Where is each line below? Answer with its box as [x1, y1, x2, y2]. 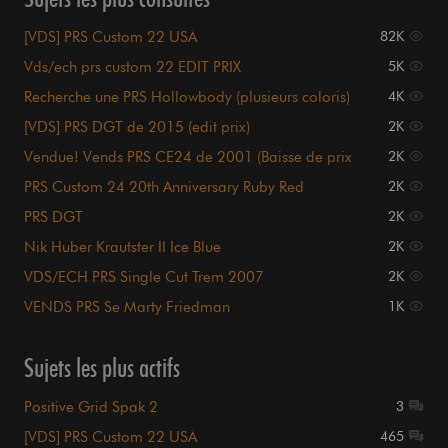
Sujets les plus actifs [24, 352, 180, 384]
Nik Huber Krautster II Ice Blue [24, 238, 221, 257]
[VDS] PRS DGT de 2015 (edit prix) [24, 118, 250, 137]
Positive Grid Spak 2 [24, 398, 158, 417]
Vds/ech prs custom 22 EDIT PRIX [24, 58, 241, 77]
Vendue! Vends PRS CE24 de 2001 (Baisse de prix [24, 148, 352, 167]
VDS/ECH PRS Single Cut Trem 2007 [24, 268, 264, 287]
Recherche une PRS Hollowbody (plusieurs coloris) [24, 88, 350, 107]
